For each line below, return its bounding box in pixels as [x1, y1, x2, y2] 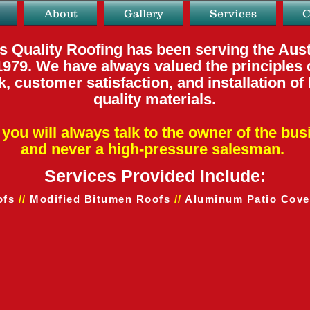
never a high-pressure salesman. [51, 140, 284, 158]
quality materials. [93, 91, 216, 108]
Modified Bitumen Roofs [30, 193, 170, 205]
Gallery [123, 7, 163, 19]
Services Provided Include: [44, 166, 266, 185]
